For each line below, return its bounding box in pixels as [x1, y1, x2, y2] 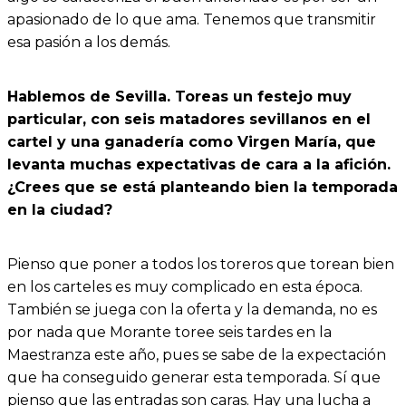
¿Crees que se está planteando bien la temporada [7, 179, 398, 197]
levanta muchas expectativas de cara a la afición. [7, 156, 391, 174]
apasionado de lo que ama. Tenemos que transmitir [7, 10, 376, 28]
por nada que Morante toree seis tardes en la [7, 324, 332, 342]
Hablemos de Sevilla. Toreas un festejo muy [7, 88, 352, 106]
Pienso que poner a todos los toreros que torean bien [7, 256, 394, 274]
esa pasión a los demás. [7, 33, 170, 51]
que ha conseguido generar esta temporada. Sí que [7, 369, 381, 387]
